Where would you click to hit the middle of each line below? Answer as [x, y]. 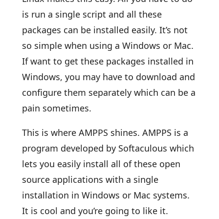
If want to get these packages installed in [108, 61]
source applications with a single [90, 179]
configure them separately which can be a [109, 92]
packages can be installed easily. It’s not [105, 30]
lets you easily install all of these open [101, 164]
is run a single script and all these [92, 14]
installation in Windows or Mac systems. [106, 195]
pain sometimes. [56, 108]
